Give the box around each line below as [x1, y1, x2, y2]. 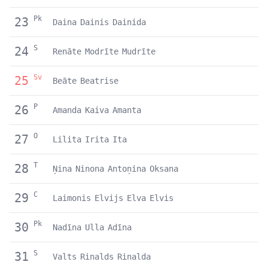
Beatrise [80, 75, 118, 86]
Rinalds [80, 251, 114, 261]
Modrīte [85, 46, 118, 56]
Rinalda [117, 251, 151, 261]
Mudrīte [122, 46, 156, 56]
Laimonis [53, 193, 91, 203]
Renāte [53, 46, 81, 56]
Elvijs [95, 193, 123, 203]
